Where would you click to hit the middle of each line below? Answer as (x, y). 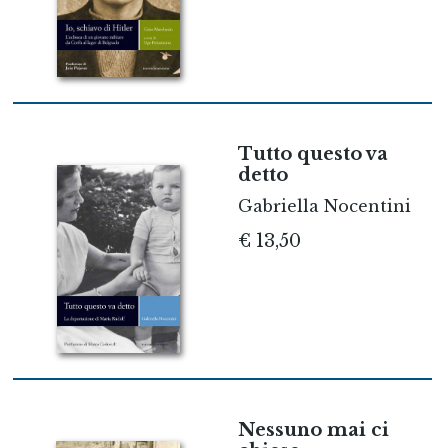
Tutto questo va (312, 154)
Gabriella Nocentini (324, 206)
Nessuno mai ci (313, 430)
